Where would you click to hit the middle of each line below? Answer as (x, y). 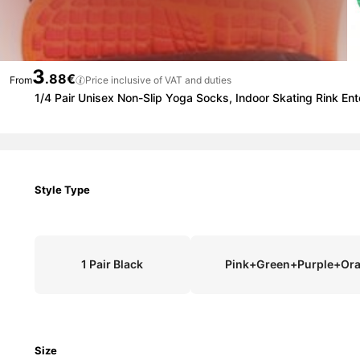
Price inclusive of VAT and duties (158, 80)
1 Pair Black (112, 264)
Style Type (62, 190)
